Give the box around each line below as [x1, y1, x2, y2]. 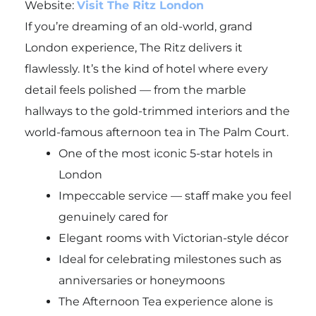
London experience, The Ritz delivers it [24, 40, 243, 54]
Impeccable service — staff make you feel [58, 188, 291, 202]
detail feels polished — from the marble [24, 83, 246, 97]
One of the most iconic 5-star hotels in [58, 146, 273, 160]
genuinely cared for [58, 209, 168, 224]
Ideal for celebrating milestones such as [58, 252, 281, 266]
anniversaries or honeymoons [58, 273, 225, 287]
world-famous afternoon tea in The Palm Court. [24, 125, 288, 139]
